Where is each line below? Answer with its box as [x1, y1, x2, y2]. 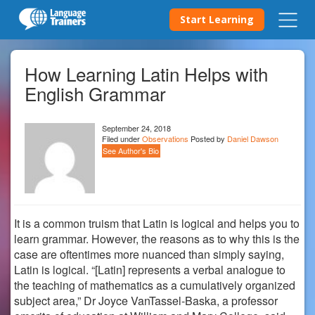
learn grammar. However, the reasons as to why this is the [14, 231, 300, 247]
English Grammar [25, 80, 166, 106]
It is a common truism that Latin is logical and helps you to [14, 215, 300, 231]
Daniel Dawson [227, 133, 278, 144]
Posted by [191, 133, 227, 144]
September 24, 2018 [102, 122, 171, 134]
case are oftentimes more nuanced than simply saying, [14, 246, 284, 262]
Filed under [102, 133, 142, 144]
